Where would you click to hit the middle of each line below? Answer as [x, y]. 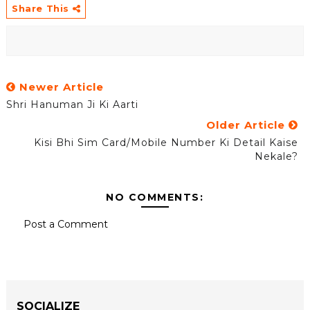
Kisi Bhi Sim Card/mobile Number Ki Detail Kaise [166, 143]
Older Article [248, 125]
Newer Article [60, 87]
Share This [42, 8]
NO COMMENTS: [155, 197]
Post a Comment [65, 224]
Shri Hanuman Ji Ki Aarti [72, 104]
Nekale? [277, 156]
